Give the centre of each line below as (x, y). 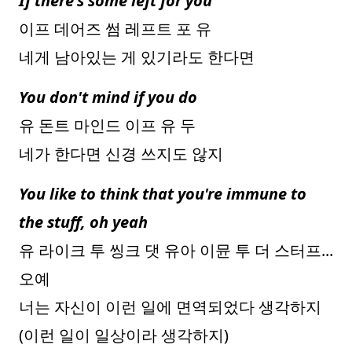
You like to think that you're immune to (163, 194)
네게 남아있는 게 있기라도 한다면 (137, 57)
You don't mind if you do (108, 97)
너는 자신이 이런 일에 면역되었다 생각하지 (170, 307)
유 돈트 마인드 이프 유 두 (107, 125)
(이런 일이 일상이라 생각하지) (124, 335)
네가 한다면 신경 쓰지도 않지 (121, 154)
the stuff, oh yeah (83, 222)
